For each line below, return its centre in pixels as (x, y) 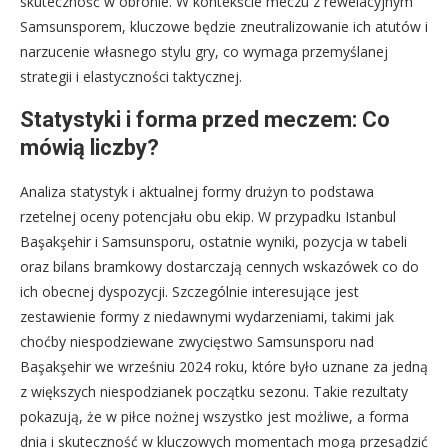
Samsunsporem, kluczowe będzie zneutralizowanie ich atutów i (224, 26)
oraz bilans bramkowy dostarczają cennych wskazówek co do (219, 266)
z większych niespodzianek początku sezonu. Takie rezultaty (214, 391)
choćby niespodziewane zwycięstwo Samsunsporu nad (197, 341)
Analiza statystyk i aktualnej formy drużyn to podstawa (197, 191)
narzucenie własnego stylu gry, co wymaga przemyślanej (204, 51)
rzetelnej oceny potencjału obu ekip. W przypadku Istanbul (208, 216)
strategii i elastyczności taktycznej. (131, 76)
